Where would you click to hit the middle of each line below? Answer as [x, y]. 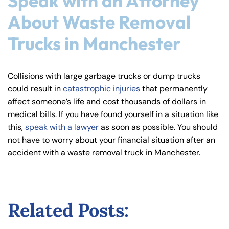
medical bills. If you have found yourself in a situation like [113, 114]
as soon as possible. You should [158, 127]
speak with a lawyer [62, 127]
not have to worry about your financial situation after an [111, 140]
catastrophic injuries [101, 89]
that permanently [174, 89]
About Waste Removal [99, 22]
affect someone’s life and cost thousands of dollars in [107, 102]
